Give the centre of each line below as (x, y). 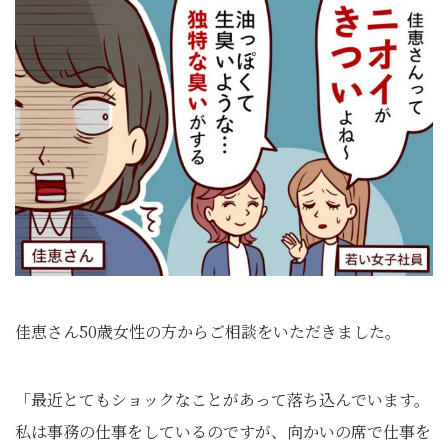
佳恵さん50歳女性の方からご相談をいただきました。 (208, 331)
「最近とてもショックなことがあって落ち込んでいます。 (222, 399)
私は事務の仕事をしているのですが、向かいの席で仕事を (223, 431)
